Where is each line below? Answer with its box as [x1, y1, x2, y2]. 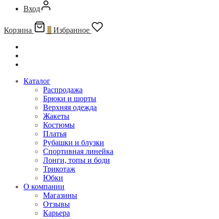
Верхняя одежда [43, 103, 97, 111]
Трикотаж [43, 164, 75, 173]
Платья [43, 129, 66, 138]
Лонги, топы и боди [43, 155, 110, 164]
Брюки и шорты [43, 94, 96, 103]
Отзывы [43, 199, 70, 208]
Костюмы [43, 120, 75, 129]
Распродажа [43, 85, 83, 94]
